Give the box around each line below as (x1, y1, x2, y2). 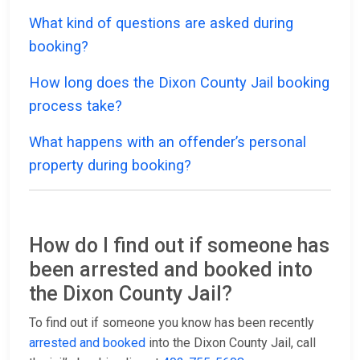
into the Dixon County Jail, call (145, 335, 316, 351)
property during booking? (29, 157, 191, 174)
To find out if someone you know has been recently (29, 315, 314, 331)
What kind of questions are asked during (29, 14, 293, 32)
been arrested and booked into (29, 258, 313, 282)
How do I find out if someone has (29, 234, 329, 258)
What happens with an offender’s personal (29, 133, 306, 151)
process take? (29, 97, 122, 115)
